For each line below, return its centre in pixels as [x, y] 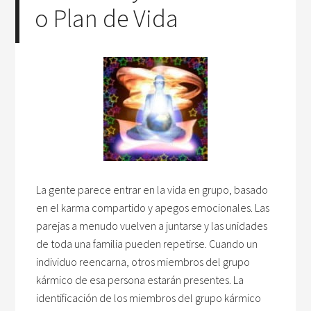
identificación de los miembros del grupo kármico [149, 298]
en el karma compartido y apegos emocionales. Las [153, 208]
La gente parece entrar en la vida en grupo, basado [152, 190]
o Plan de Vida [107, 18]
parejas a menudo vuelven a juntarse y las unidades [152, 226]
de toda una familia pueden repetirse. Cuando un [147, 244]
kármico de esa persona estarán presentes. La [140, 280]
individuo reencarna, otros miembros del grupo [143, 262]
